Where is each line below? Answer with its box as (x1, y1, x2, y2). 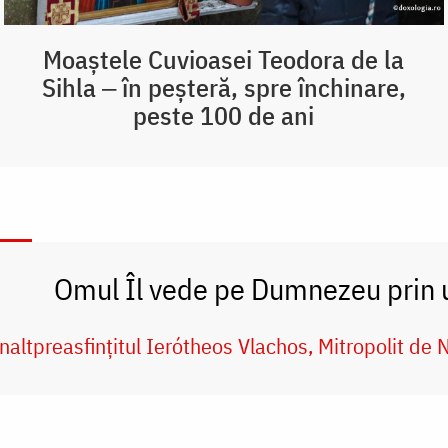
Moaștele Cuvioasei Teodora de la (43, 42, 405, 77)
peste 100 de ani (133, 98, 315, 133)
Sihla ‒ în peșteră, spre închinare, (41, 70, 406, 105)
